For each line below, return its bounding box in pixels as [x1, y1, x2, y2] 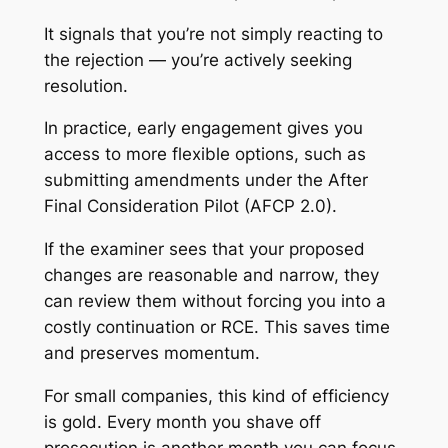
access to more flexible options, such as [43, 144, 366, 165]
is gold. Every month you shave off [43, 411, 321, 432]
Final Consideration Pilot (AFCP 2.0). [43, 196, 337, 217]
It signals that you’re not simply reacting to [43, 23, 383, 44]
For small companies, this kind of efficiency [43, 385, 389, 406]
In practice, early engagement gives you [43, 118, 363, 139]
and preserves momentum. [43, 343, 260, 364]
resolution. [43, 75, 128, 96]
